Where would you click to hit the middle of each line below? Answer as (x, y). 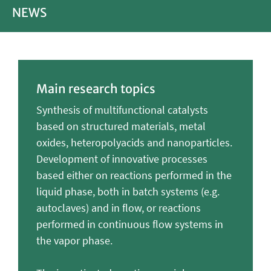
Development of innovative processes (122, 158)
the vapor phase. (74, 240)
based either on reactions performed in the (134, 175)
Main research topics (96, 89)
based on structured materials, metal (121, 126)
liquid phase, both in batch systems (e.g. (128, 191)
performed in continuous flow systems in (130, 224)
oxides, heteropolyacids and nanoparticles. (134, 142)
